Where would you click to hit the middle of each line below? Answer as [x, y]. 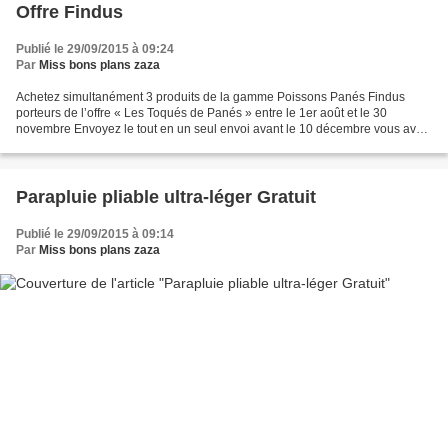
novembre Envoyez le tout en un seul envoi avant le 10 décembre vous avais [224, 128]
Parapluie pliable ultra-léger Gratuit [166, 196]
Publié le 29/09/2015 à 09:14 [95, 233]
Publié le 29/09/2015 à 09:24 [95, 48]
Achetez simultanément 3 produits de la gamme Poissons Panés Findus [210, 96]
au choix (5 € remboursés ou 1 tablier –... [126, 144]
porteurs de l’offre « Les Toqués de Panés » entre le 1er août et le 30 [201, 112]
